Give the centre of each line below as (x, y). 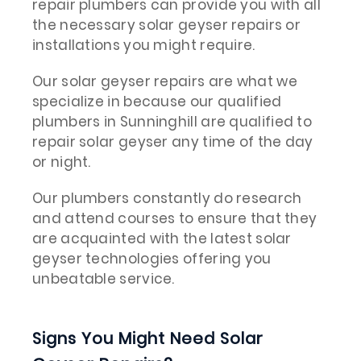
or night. (62, 162)
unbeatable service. (104, 278)
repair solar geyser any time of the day (173, 141)
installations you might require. (144, 45)
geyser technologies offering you (152, 258)
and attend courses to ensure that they (175, 218)
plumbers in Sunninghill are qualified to (172, 121)
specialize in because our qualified (157, 101)
